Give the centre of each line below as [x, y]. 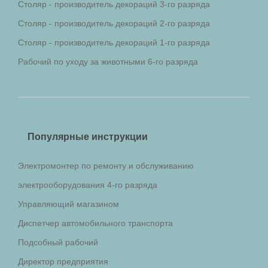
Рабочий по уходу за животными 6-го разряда [108, 61]
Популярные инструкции [87, 136]
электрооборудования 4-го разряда [88, 185]
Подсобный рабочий [58, 242]
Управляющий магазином [68, 204]
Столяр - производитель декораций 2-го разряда [114, 23]
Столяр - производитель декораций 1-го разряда [114, 42]
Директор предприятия [63, 261]
